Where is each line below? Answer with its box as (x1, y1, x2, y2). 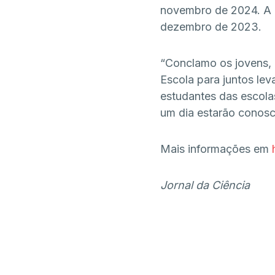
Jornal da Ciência (160, 179, 250, 192)
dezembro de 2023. (160, 20, 261, 33)
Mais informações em (160, 142, 272, 155)
